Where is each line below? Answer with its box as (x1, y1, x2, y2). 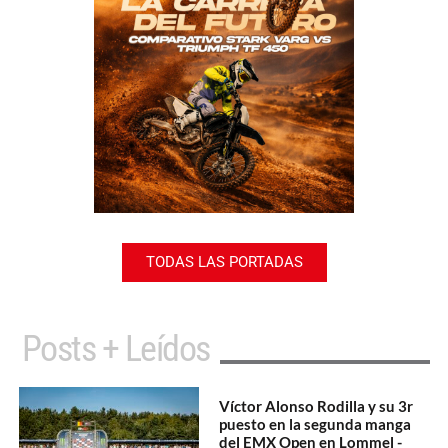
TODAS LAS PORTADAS (145, 252, 303, 271)
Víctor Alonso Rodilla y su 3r (219, 396, 414, 415)
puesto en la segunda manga (219, 414, 412, 433)
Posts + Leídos (21, 327, 210, 370)
